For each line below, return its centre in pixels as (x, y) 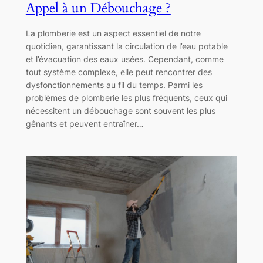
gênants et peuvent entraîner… (85, 124)
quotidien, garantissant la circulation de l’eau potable (127, 46)
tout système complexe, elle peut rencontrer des (119, 72)
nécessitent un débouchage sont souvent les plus (120, 111)
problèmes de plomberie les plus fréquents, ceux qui (126, 98)
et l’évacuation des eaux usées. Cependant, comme (124, 59)
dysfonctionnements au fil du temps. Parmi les (114, 85)
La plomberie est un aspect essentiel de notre (113, 33)
